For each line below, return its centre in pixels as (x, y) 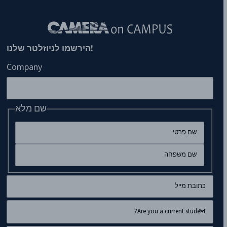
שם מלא (31, 108)
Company (24, 67)
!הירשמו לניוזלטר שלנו (50, 48)
